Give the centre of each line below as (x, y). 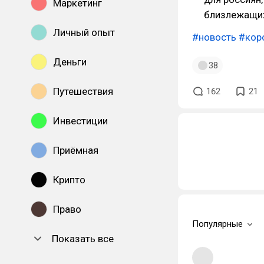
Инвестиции (80, 121)
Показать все (83, 239)
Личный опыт (84, 32)
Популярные (217, 224)
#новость (214, 37)
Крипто (69, 180)
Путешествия (83, 91)
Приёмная (76, 150)
